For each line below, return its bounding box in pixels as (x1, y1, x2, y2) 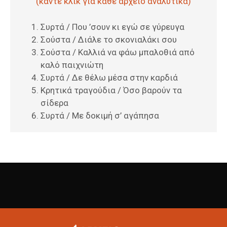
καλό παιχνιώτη (41, 59, 103, 70)
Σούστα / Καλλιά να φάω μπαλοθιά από (41, 47, 195, 57)
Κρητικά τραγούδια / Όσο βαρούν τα (41, 85, 182, 95)
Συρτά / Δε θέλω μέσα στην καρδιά (41, 72, 178, 83)
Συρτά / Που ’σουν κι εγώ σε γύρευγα (41, 21, 184, 32)
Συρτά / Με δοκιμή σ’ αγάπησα (41, 110, 159, 121)
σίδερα (41, 97, 68, 108)
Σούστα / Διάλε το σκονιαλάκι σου (41, 34, 177, 45)
